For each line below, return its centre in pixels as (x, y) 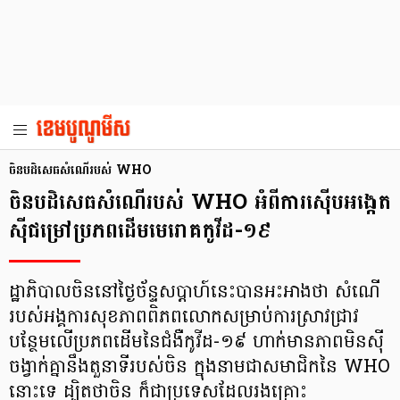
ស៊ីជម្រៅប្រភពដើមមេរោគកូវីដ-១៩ (140, 231)
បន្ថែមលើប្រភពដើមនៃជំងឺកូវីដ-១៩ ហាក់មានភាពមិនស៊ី (196, 343)
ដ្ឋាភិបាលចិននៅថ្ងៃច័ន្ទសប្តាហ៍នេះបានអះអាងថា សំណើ (195, 293)
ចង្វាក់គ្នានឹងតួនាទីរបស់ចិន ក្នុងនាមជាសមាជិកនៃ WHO (200, 368)
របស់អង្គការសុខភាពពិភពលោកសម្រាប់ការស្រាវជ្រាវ (184, 318)
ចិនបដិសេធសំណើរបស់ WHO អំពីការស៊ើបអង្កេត (200, 202)
